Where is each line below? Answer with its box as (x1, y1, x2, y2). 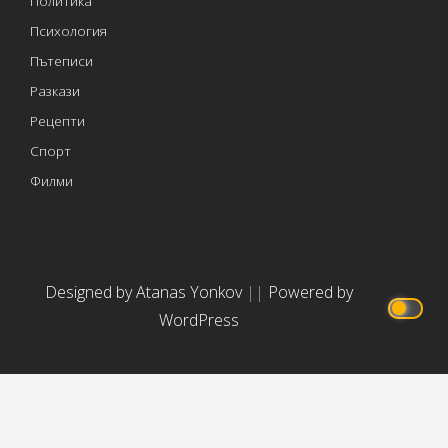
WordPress (158, 308, 239, 331)
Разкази (30, 80, 80, 100)
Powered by (267, 280, 353, 303)
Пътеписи (30, 50, 93, 70)
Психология (30, 20, 107, 40)
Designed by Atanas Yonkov (44, 280, 246, 303)
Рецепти (30, 110, 85, 130)
